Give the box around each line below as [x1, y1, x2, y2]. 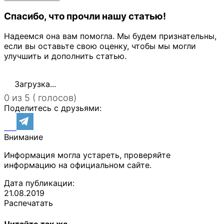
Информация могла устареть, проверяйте [4, 150, 170, 160]
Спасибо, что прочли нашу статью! [4, 10, 166, 22]
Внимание [4, 132, 43, 142]
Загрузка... [12, 79, 56, 89]
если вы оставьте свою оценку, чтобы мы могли [4, 41, 196, 51]
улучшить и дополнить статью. [4, 51, 126, 61]
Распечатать [4, 198, 53, 208]
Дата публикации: [4, 178, 74, 188]
